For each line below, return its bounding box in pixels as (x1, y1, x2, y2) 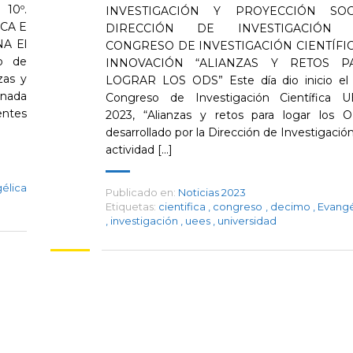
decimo (269, 200, 313, 213)
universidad (217, 214, 277, 227)
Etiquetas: (106, 200, 156, 213)
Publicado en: (106, 186, 176, 199)
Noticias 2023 (178, 186, 246, 199)
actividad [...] (106, 143, 173, 157)
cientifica (158, 200, 209, 213)
